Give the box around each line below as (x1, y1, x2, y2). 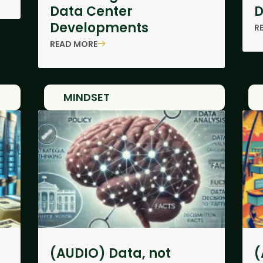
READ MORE (49, 38, 97, 50)
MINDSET (63, 90, 110, 104)
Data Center (49, 2, 133, 21)
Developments (49, 19, 149, 37)
